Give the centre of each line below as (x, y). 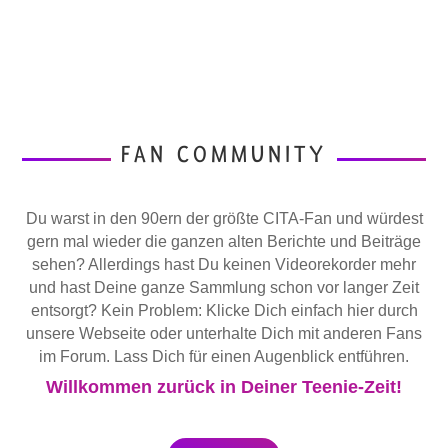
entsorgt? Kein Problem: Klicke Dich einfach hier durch (224, 311)
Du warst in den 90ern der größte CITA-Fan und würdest (224, 219)
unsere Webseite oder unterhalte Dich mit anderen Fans (224, 334)
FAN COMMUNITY (224, 155)
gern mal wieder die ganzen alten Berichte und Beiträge (224, 242)
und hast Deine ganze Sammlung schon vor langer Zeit (224, 288)
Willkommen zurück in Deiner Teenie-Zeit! (224, 387)
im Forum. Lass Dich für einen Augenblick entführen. (224, 357)
